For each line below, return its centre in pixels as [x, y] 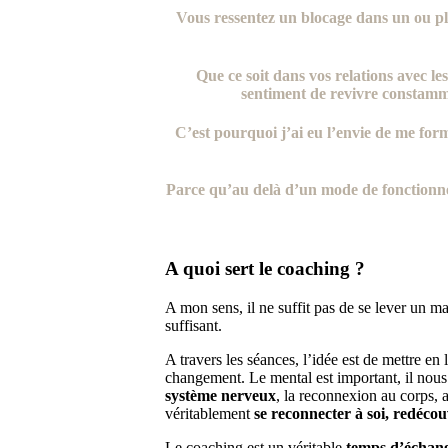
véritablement [209, 413]
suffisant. [193, 325]
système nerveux [220, 395]
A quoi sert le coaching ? [264, 268]
